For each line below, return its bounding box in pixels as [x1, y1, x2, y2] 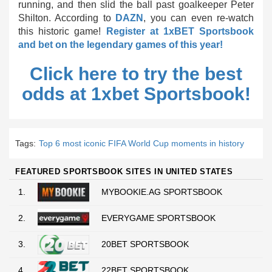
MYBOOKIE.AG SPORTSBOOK [101, 187, 222, 197]
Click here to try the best [30, 64, 242, 84]
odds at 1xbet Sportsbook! [21, 84, 251, 104]
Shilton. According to [18, 13, 116, 23]
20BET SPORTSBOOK [101, 239, 189, 249]
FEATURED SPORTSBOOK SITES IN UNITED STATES [15, 167, 233, 176]
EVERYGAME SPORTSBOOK [101, 213, 216, 223]
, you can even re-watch [143, 13, 254, 23]
